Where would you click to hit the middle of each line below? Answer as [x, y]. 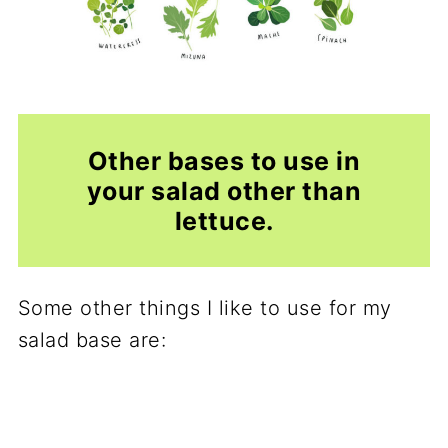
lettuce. [224, 220]
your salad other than [224, 190]
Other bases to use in [224, 160]
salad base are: [92, 339]
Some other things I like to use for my [204, 307]
